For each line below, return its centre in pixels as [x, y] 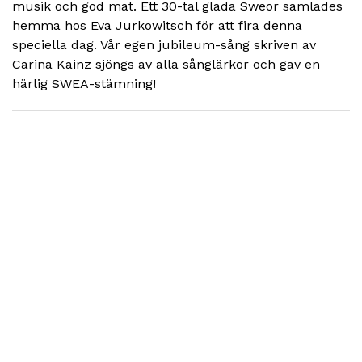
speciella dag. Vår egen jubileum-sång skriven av [164, 45]
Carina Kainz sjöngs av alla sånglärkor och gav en [166, 64]
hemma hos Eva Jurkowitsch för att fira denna [157, 25]
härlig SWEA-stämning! [92, 84]
